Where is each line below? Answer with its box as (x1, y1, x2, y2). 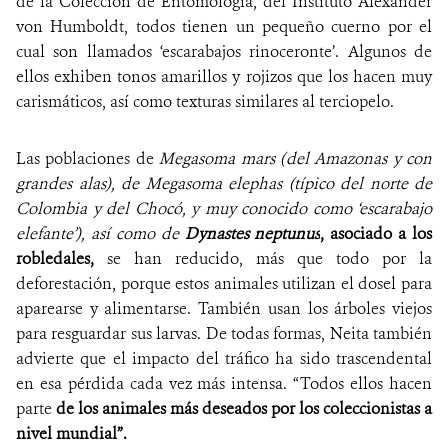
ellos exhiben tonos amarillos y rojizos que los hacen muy (16, 66, 432, 88)
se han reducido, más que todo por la (107, 248, 432, 270)
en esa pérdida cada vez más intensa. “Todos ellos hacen (16, 373, 432, 395)
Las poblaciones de (16, 148, 160, 170)
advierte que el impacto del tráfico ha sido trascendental (16, 348, 432, 370)
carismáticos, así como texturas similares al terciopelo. (16, 91, 394, 113)
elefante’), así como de (16, 223, 185, 245)
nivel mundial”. (16, 423, 127, 445)
